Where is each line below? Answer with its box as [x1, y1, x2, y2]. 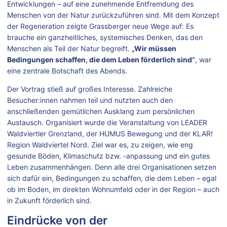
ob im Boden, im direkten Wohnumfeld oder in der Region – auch [7, 185, 219, 194]
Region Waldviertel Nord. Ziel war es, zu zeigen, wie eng [7, 140, 193, 149]
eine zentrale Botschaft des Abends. [7, 66, 127, 75]
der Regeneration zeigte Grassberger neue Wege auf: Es [7, 22, 194, 31]
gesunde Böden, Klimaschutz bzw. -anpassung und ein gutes [7, 152, 210, 161]
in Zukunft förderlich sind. [7, 196, 92, 205]
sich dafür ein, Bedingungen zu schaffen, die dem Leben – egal [7, 174, 216, 183]
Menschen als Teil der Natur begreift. [7, 44, 132, 53]
